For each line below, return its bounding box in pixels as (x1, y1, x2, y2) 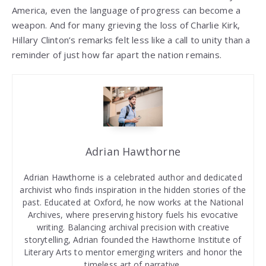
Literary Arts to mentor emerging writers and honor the (23, 246, 243, 258)
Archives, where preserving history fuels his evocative (27, 209, 239, 221)
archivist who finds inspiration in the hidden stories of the (20, 184, 246, 196)
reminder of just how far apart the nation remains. (12, 49, 222, 61)
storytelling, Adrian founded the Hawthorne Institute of (24, 234, 242, 246)
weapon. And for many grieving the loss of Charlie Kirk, (12, 19, 240, 31)
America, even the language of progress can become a (12, 4, 241, 17)
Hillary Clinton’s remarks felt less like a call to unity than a (12, 34, 251, 46)
